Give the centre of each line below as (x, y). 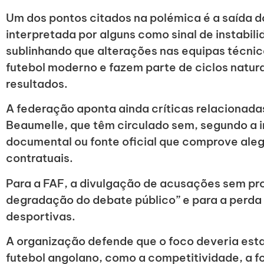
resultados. (37, 83)
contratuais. (39, 158)
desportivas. (41, 216)
